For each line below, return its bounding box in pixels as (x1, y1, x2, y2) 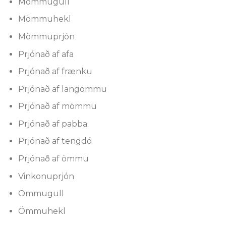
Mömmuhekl (18, 14, 71, 24)
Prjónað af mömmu (18, 101, 97, 111)
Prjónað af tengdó (18, 136, 92, 146)
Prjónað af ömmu (18, 154, 89, 164)
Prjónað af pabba (18, 119, 87, 129)
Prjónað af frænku (18, 67, 92, 77)
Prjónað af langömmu (18, 84, 107, 94)
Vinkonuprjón (18, 171, 74, 181)
